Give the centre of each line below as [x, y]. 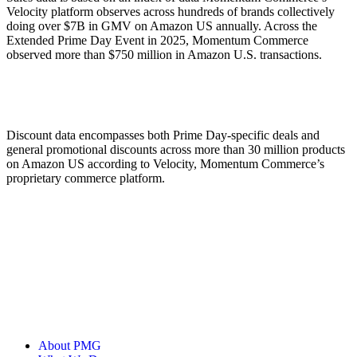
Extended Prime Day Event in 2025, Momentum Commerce [157, 41]
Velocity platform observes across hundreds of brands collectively [171, 12]
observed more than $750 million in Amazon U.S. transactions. [164, 55]
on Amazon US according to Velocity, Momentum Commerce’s [165, 164]
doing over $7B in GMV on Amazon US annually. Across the [162, 26]
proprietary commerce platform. [86, 178]
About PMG [70, 346]
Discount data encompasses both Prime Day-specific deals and [163, 135]
